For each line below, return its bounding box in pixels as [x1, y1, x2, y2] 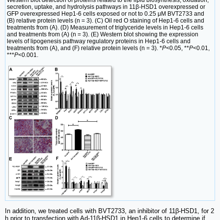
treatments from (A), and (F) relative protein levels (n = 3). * [7, 44, 162, 52]
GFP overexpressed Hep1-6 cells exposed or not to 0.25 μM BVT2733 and [7, 10, 204, 17]
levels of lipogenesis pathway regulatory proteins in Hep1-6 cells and [7, 37, 191, 45]
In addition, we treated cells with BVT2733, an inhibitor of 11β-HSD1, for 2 [5, 207, 214, 215]
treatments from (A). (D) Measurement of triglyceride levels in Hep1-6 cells [7, 24, 203, 31]
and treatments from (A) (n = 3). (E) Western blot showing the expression [7, 30, 198, 38]
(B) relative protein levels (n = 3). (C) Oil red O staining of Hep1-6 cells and [7, 17, 204, 24]
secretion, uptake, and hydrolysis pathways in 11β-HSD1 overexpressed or [7, 3, 205, 10]
